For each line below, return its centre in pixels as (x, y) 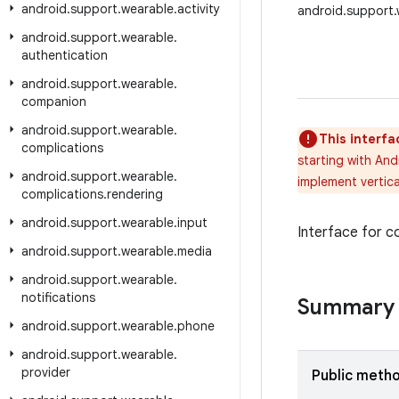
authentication (65, 55)
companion (54, 102)
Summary (346, 307)
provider (46, 372)
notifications (58, 297)
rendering (135, 194)
